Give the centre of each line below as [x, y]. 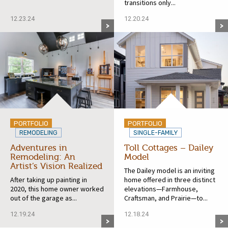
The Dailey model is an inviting [169, 170]
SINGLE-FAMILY [155, 133]
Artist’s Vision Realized [56, 166]
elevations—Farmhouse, [161, 189]
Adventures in [39, 148]
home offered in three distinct [170, 179]
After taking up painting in [49, 179]
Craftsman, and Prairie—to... [166, 198]
